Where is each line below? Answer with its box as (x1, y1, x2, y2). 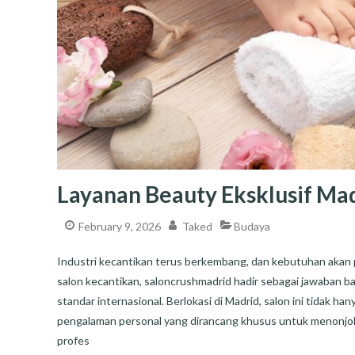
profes (57, 333, 90, 347)
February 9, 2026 (78, 219, 161, 234)
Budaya (234, 219, 270, 234)
